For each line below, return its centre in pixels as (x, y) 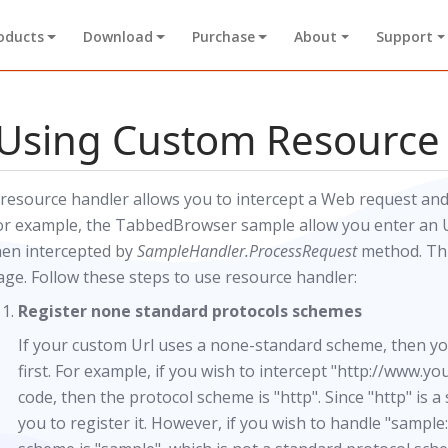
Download (117, 37)
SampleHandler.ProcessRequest (247, 251)
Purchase (223, 37)
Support (405, 37)
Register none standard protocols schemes (190, 311)
